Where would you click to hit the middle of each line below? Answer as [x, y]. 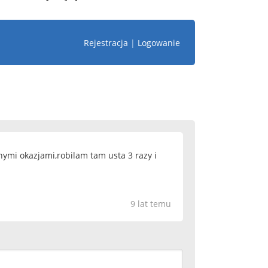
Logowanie [159, 42]
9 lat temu [151, 204]
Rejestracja [106, 42]
